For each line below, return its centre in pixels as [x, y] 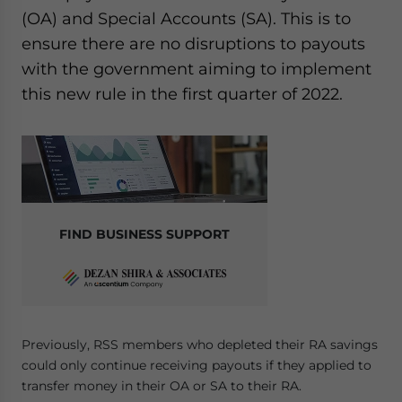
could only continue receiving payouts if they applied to [197, 365]
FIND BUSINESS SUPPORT [144, 234]
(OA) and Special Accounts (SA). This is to [186, 18]
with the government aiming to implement [197, 69]
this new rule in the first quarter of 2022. [182, 94]
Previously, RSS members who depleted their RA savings [200, 345]
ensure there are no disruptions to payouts [193, 44]
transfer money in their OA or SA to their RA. [162, 386]
